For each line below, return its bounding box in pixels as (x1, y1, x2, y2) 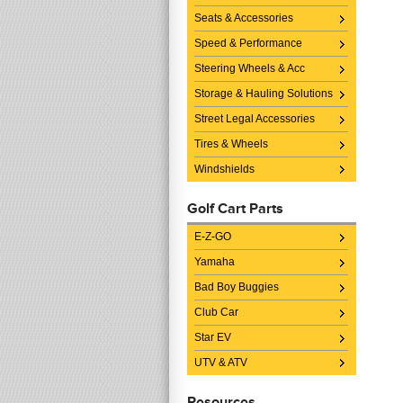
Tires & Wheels (194, 138, 268, 150)
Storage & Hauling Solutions (194, 87, 333, 100)
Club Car (194, 306, 238, 318)
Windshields (194, 163, 255, 175)
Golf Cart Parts (187, 200, 283, 217)
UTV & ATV (194, 356, 247, 369)
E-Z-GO (194, 230, 231, 243)
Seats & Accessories (194, 12, 293, 24)
